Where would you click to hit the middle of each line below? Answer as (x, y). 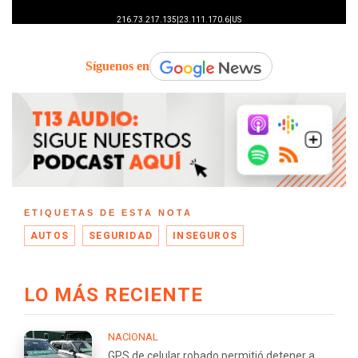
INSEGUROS (205, 235)
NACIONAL (133, 336)
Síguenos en (117, 66)
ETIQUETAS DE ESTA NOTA (108, 212)
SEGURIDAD (121, 235)
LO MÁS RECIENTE (113, 294)
